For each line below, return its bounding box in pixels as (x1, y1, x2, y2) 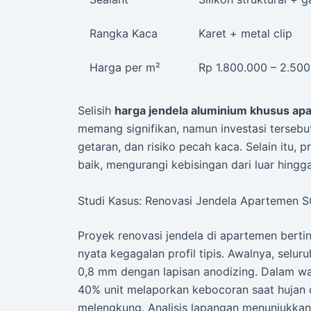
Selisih (78, 103, 115, 117)
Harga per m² (90, 60, 160, 74)
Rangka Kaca (90, 26, 158, 40)
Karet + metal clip (199, 26, 292, 40)
